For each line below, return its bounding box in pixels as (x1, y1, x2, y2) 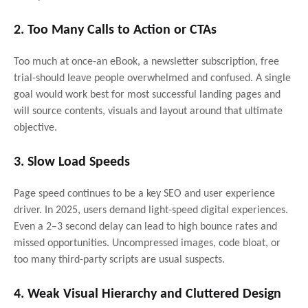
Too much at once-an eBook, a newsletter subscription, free (14, 56, 279, 67)
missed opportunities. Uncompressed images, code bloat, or (14, 237, 280, 249)
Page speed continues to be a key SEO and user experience (14, 188, 275, 199)
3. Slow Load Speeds (14, 155, 130, 169)
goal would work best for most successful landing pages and (14, 89, 280, 100)
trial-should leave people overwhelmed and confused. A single (14, 72, 291, 84)
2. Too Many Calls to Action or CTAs (14, 23, 217, 37)
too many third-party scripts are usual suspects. (14, 254, 225, 265)
